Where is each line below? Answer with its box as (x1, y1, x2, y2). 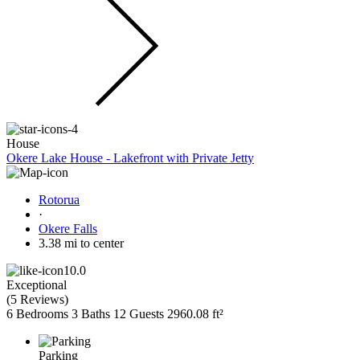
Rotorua (39, 193, 80, 207)
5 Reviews (10, 292, 64, 307)
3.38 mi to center (39, 236, 124, 251)
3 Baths (72, 307, 110, 321)
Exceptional (6, 278, 67, 292)
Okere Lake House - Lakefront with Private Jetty (6, 151, 254, 166)
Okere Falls (39, 222, 97, 236)
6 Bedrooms (6, 307, 68, 321)
